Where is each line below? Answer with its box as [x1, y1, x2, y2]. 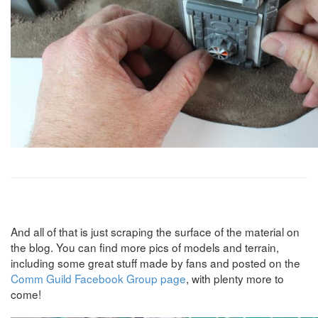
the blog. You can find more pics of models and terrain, [11, 238, 279, 255]
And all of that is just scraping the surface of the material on [11, 223, 300, 239]
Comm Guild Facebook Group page [11, 270, 186, 286]
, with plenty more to [186, 270, 284, 286]
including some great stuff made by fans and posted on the [11, 254, 300, 270]
